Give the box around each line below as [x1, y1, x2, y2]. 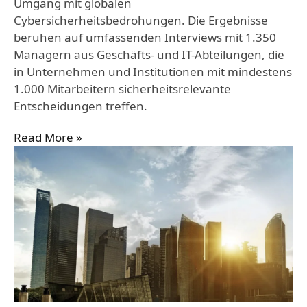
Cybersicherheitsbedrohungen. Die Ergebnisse [14, 12, 268, 28]
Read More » [14, 129, 82, 145]
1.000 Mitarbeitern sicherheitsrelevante [14, 80, 231, 97]
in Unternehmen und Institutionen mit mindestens [14, 63, 292, 79]
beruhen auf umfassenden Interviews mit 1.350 [14, 29, 276, 45]
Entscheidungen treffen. [14, 97, 147, 114]
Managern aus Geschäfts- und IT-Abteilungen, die [14, 46, 284, 62]
